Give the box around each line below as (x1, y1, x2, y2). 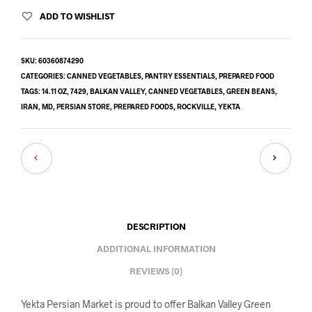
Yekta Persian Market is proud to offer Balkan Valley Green (21, 297, 271, 310)
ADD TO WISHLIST (40, 10, 115, 22)
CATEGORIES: (21, 71, 67, 80)
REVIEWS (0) (130, 265, 182, 277)
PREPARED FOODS (114, 102, 173, 111)
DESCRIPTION (126, 221, 186, 233)
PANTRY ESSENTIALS (145, 71, 215, 80)
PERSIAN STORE (56, 102, 110, 111)
